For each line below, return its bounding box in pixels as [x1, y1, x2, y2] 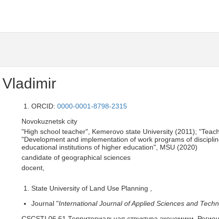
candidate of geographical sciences [22, 153, 131, 161]
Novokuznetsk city [22, 117, 77, 125]
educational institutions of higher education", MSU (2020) [22, 143, 197, 151]
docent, [22, 164, 44, 172]
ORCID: [31, 102, 57, 110]
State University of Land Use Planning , [31, 184, 152, 192]
